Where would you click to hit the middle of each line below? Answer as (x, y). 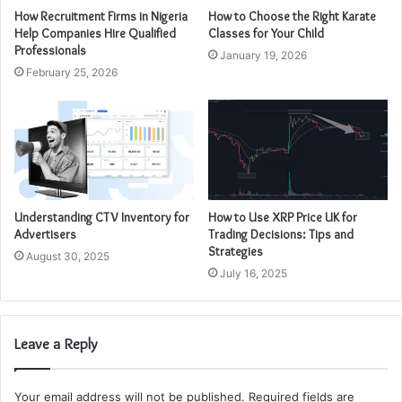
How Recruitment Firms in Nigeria (101, 16)
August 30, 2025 (68, 257)
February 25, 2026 (72, 72)
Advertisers (45, 235)
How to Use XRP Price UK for (283, 218)
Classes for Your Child (266, 33)
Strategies (236, 252)
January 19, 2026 (263, 55)
